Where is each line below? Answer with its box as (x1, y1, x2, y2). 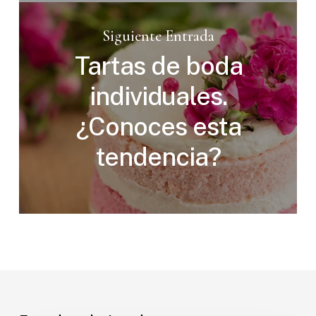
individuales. (90, 81, 227, 111)
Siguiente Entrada (102, 26, 214, 45)
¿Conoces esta (75, 111, 241, 142)
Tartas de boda (74, 51, 243, 81)
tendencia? (96, 142, 221, 172)
